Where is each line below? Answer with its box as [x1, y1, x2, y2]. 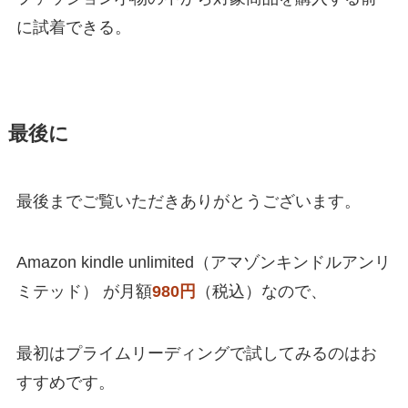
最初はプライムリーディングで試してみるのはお [15, 344, 377, 363]
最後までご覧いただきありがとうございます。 [15, 191, 361, 210]
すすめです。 [15, 373, 115, 393]
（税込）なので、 [195, 282, 327, 301]
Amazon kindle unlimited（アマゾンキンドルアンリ [15, 253, 391, 272]
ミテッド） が [15, 282, 119, 301]
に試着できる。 [15, 17, 131, 36]
